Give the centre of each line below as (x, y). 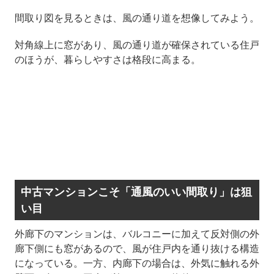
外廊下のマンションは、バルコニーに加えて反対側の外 (137, 234)
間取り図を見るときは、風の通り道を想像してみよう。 (137, 18)
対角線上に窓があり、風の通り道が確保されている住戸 (137, 45)
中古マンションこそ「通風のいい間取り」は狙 (136, 192)
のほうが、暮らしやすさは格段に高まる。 (107, 60)
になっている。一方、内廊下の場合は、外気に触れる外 (137, 263)
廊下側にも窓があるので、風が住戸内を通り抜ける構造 (137, 249)
